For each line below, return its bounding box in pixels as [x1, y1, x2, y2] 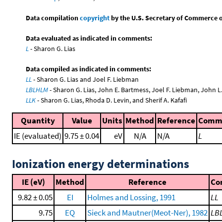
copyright [80, 13, 110, 22]
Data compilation [26, 13, 80, 22]
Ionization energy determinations [12, 156, 189, 171]
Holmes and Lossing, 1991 [87, 192, 175, 203]
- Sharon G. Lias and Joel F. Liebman [32, 74, 139, 84]
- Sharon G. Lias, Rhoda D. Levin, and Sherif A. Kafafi [36, 95, 187, 105]
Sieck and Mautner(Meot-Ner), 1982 [87, 207, 208, 218]
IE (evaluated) [14, 130, 61, 141]
